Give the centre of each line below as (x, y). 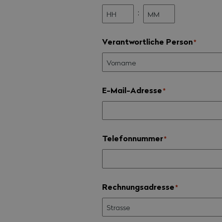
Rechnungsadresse (139, 186)
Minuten (157, 32)
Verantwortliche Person (148, 42)
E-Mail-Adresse (132, 90)
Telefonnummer (133, 138)
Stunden (116, 32)
